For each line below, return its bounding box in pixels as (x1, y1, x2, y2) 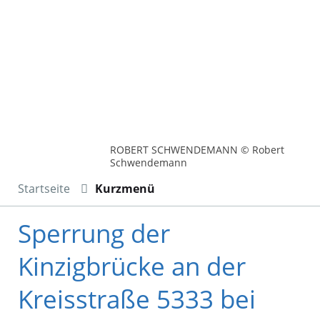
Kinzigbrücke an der (18, 249, 246, 284)
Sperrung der (18, 216, 170, 251)
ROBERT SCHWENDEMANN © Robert (110, 143, 285, 157)
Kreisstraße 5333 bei (18, 282, 256, 316)
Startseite (18, 181, 70, 197)
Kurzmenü (95, 181, 155, 197)
